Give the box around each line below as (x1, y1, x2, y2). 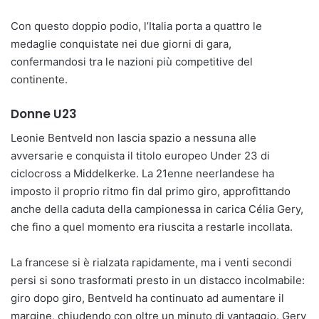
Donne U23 (11, 105, 77, 123)
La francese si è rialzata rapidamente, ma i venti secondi (11, 255, 292, 269)
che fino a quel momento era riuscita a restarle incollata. (11, 219, 293, 234)
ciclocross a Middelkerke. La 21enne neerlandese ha (11, 166, 274, 180)
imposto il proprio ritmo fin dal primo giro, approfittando (11, 184, 291, 198)
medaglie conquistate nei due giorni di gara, (11, 37, 231, 51)
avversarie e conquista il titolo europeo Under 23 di (11, 148, 270, 162)
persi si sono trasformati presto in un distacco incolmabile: (11, 273, 305, 287)
